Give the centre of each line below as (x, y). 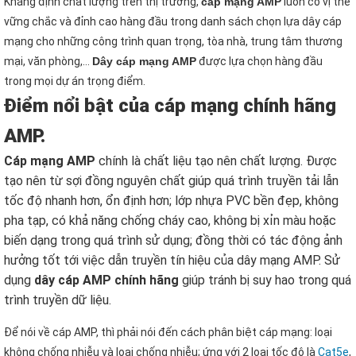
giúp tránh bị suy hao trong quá (265, 280)
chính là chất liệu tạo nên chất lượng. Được (216, 161)
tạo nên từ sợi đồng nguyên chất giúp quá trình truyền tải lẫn (171, 181)
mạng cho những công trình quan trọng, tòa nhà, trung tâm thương (173, 41)
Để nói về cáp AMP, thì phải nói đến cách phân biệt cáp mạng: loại (168, 332)
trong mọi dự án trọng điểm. (75, 81)
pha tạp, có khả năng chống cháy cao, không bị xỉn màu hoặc (170, 221)
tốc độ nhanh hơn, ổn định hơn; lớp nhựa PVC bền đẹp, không (171, 201)
